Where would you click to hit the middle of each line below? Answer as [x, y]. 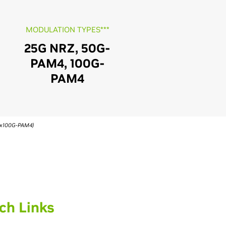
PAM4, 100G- [67, 63]
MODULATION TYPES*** [67, 30]
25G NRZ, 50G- [68, 48]
